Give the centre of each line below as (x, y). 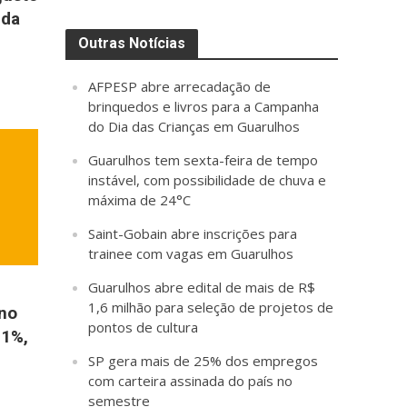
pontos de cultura (144, 328)
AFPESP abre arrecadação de (180, 87)
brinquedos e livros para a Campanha (204, 107)
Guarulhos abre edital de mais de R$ (202, 288)
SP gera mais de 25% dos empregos (203, 361)
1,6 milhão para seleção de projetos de (211, 308)
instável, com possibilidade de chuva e (208, 180)
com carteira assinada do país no (191, 381)
